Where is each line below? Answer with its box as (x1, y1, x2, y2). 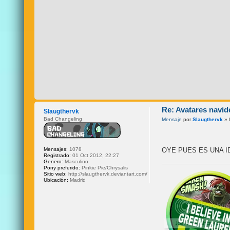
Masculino (63, 158, 89, 164)
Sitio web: (44, 170, 67, 177)
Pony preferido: (44, 164, 81, 170)
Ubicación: (44, 177, 69, 183)
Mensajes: (44, 146, 68, 152)
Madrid (68, 177, 86, 183)
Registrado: (44, 152, 71, 158)
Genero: (44, 158, 64, 164)
